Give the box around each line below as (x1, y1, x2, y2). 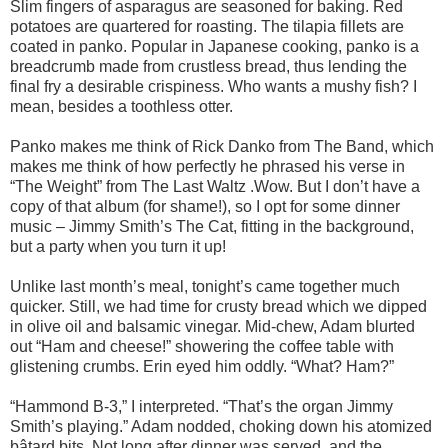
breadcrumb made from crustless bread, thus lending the (10, 57, 407, 75)
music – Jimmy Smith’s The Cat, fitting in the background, (10, 217, 414, 235)
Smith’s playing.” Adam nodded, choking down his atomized (10, 417, 432, 435)
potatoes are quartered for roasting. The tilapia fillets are (10, 17, 404, 35)
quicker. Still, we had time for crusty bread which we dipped (10, 297, 427, 315)
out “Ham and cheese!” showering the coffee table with (10, 337, 394, 355)
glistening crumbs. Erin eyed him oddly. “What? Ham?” (10, 357, 394, 375)
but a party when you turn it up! (10, 237, 226, 255)
